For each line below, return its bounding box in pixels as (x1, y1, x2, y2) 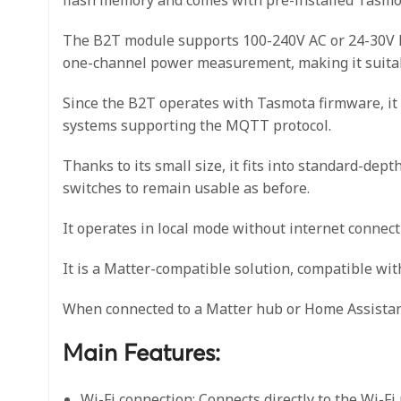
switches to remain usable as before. (63, 177, 310, 198)
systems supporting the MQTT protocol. (63, 115, 331, 135)
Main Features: (63, 342, 220, 366)
